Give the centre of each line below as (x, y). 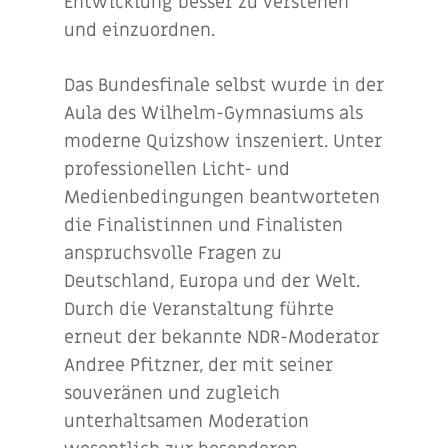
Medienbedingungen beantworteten (222, 197)
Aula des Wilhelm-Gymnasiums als (213, 113)
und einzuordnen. (144, 30)
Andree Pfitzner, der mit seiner (198, 365)
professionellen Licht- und (177, 169)
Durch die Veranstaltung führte (199, 309)
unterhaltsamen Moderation (186, 421)
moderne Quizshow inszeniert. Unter (223, 141)
